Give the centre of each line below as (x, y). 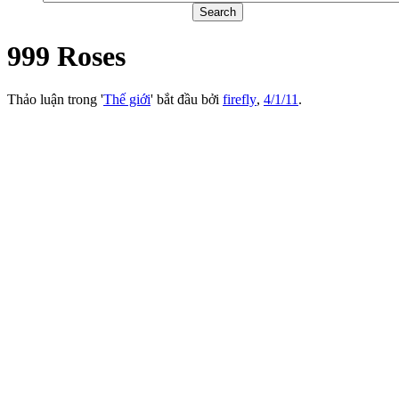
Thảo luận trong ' (55, 100)
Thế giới (127, 100)
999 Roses (66, 57)
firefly (240, 100)
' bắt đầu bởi (187, 100)
